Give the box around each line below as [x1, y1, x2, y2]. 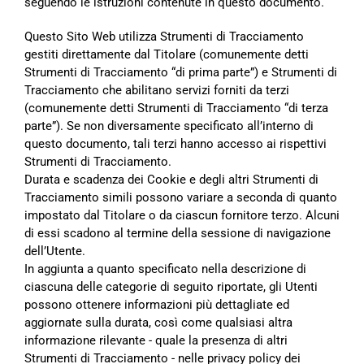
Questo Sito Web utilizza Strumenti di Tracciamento [24, 29, 304, 44]
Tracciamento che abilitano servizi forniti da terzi [24, 83, 289, 97]
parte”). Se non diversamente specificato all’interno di [24, 119, 314, 133]
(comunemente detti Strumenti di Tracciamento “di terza [24, 101, 328, 115]
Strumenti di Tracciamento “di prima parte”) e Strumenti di [24, 65, 337, 80]
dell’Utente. [24, 244, 85, 258]
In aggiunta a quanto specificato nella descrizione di [24, 262, 306, 276]
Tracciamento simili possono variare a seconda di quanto [24, 190, 337, 205]
